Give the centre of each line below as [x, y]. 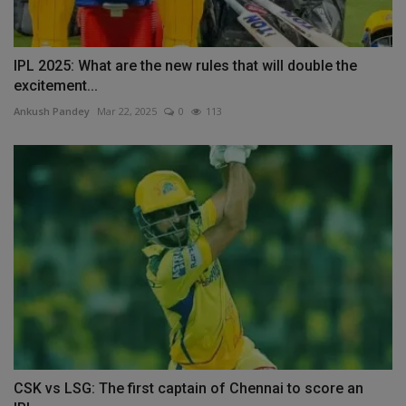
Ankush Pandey [52, 111]
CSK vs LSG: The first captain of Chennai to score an [188, 389]
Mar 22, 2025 [127, 111]
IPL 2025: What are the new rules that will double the [185, 65]
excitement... [56, 85]
